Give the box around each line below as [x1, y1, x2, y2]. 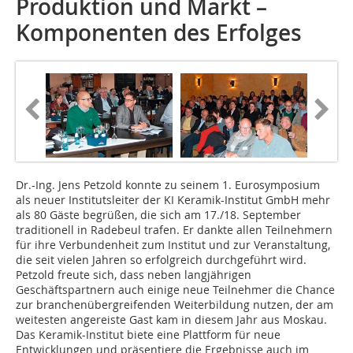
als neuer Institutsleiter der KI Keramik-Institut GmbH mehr [16, 192, 330, 208]
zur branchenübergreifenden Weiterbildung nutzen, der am [16, 297, 333, 313]
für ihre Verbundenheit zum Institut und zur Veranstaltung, [16, 237, 330, 253]
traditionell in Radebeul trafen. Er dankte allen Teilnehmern [16, 222, 333, 238]
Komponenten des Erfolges [16, 18, 302, 48]
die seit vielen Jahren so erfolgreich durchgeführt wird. [16, 252, 307, 268]
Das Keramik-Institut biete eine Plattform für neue [16, 327, 281, 343]
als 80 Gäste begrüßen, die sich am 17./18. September [16, 207, 301, 223]
